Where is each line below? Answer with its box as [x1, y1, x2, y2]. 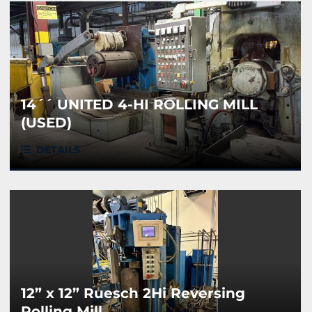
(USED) [21, 114, 72, 132]
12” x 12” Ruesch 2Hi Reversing [21, 285, 245, 302]
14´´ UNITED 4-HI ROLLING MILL [21, 96, 258, 114]
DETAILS [36, 143, 80, 157]
